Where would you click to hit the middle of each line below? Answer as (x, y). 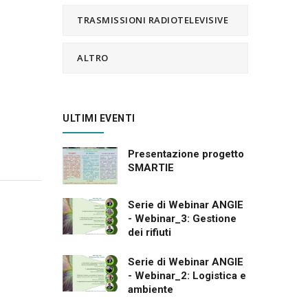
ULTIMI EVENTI (99, 118)
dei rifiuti (150, 232)
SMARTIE (151, 168)
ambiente (151, 289)
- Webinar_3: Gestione (182, 218)
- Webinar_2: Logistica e (187, 275)
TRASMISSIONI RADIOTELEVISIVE (153, 20)
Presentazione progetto (186, 154)
